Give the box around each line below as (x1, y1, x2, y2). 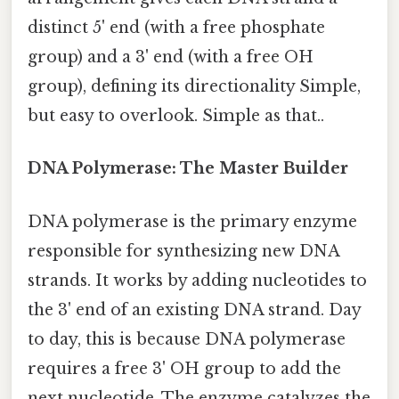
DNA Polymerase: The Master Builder (28, 159, 348, 179)
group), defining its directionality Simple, (28, 77, 361, 97)
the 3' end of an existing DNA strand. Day (28, 299, 361, 320)
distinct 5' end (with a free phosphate (28, 18, 325, 38)
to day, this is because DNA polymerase (28, 329, 346, 349)
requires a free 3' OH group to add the (28, 358, 341, 379)
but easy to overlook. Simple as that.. (28, 106, 324, 126)
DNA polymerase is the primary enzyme (28, 211, 357, 232)
